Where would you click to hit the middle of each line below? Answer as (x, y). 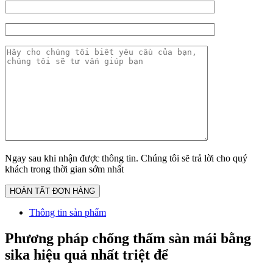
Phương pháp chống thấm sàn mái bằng (128, 239)
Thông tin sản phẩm (68, 213)
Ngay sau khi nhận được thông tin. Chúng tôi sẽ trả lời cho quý (126, 158)
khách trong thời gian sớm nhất (64, 169)
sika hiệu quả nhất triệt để (87, 255)
